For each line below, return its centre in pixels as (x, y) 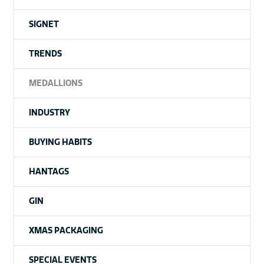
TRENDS (45, 54)
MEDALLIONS (55, 83)
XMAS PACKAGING (66, 231)
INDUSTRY (49, 113)
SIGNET (44, 24)
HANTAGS (49, 172)
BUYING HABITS (60, 142)
